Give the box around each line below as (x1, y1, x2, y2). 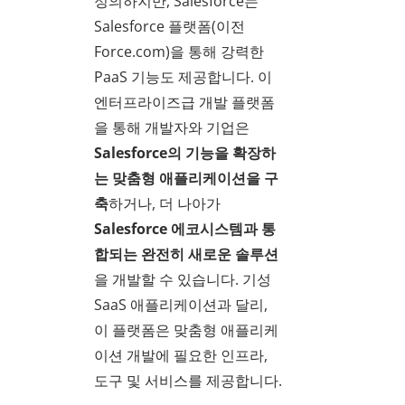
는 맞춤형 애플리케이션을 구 (94, 168, 278, 189)
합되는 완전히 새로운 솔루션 (94, 244, 278, 265)
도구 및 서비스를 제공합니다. (94, 371, 282, 391)
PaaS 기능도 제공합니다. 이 (94, 67, 272, 88)
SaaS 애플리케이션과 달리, (94, 295, 268, 316)
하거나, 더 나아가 (108, 193, 221, 214)
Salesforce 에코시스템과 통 (94, 219, 276, 240)
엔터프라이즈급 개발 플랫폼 (94, 92, 275, 113)
